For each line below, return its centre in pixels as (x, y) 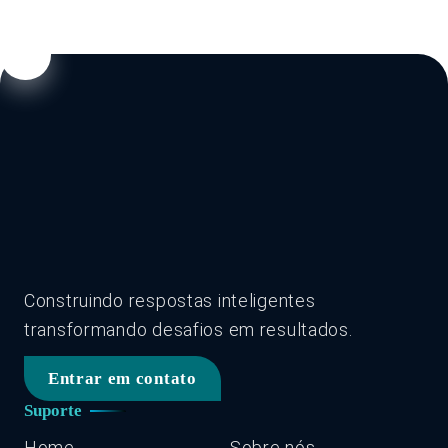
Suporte (53, 410)
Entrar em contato (122, 378)
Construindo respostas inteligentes (170, 300)
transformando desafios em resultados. (188, 329)
